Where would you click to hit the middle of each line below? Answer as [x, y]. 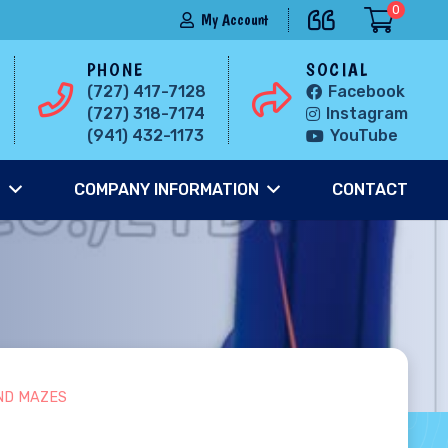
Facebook [367, 91]
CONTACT [369, 189]
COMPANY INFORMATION [166, 189]
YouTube [364, 136]
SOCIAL [337, 69]
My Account [234, 19]
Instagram [367, 113]
